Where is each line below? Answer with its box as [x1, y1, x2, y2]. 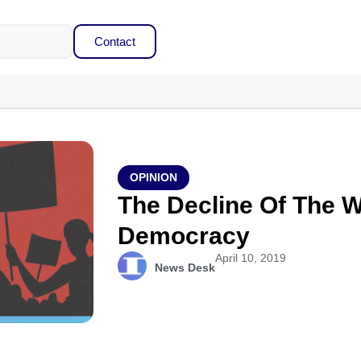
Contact [93, 35, 135, 48]
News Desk [155, 261, 216, 274]
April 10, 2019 [215, 251, 287, 264]
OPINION [130, 171, 178, 184]
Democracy [118, 222, 251, 249]
